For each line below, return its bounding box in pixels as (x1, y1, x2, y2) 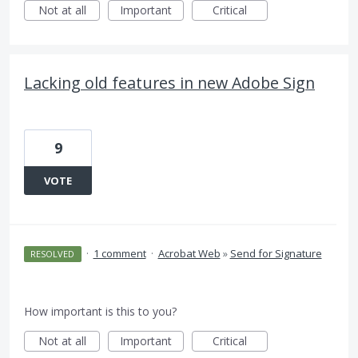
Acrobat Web (157, 246, 221, 261)
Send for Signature (229, 246, 322, 261)
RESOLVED (30, 248, 75, 260)
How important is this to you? (24, 304, 177, 319)
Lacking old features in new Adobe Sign (24, 72, 315, 93)
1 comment (93, 246, 146, 261)
